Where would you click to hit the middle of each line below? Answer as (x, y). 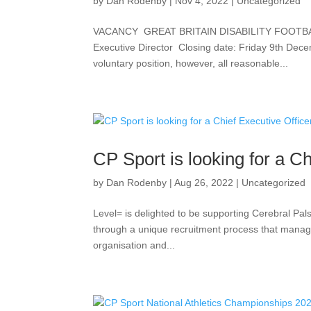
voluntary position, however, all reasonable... (191, 63)
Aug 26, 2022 (204, 183)
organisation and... (134, 245)
